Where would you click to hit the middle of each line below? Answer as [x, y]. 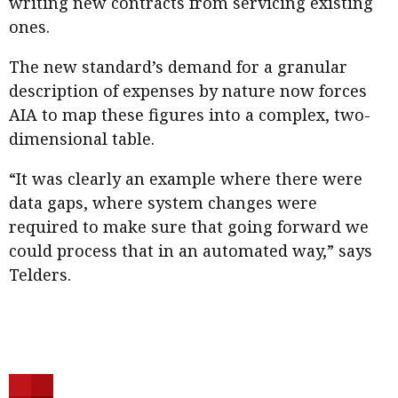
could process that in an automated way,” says [191, 250]
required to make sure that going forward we [189, 226]
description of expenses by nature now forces [188, 90]
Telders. [40, 274]
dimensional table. [82, 138]
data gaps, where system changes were [163, 202]
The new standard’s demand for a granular [178, 66]
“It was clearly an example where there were [186, 178]
